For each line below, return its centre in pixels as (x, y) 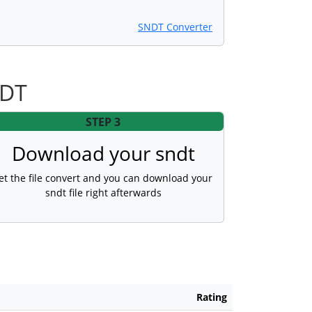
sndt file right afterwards (103, 193)
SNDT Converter (175, 27)
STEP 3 (103, 122)
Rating (212, 297)
